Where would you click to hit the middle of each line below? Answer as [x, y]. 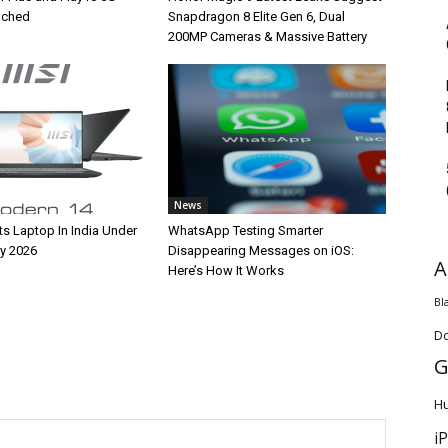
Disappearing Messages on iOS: [261, 250]
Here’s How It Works [226, 270]
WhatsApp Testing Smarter [245, 230]
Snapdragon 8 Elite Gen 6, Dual [256, 16]
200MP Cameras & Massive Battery [267, 36]
